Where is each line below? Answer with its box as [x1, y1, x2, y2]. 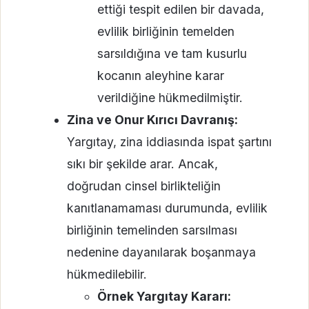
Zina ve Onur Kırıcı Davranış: [66, 112, 238, 127]
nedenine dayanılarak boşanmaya [66, 244, 256, 259]
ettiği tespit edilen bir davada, [97, 1, 264, 17]
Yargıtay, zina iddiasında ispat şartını [66, 134, 272, 149]
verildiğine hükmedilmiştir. [97, 90, 243, 105]
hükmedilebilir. [66, 266, 147, 281]
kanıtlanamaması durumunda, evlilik [66, 200, 268, 215]
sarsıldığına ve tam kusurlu [97, 46, 247, 61]
